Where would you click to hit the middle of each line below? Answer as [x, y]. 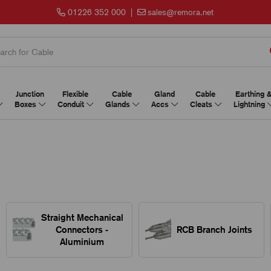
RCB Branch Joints [214, 230]
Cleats [202, 104]
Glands [119, 104]
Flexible [75, 94]
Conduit [72, 104]
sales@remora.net [181, 12]
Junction [30, 94]
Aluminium [82, 242]
